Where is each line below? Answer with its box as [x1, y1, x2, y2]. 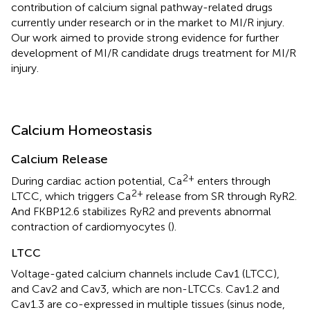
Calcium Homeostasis [11, 121, 152, 138]
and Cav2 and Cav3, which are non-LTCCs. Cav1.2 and [11, 282, 280, 295]
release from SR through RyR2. [143, 189, 297, 203]
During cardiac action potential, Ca [11, 174, 182, 188]
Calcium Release [11, 151, 108, 167]
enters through [194, 174, 271, 188]
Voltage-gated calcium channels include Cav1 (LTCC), [11, 266, 280, 280]
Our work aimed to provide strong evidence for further [11, 30, 279, 44]
